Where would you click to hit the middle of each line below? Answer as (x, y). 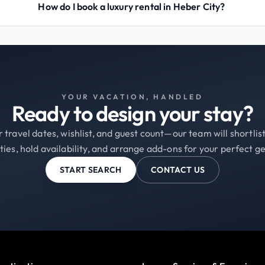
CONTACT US (178, 169)
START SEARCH (91, 169)
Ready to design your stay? (132, 113)
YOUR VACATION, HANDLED (132, 96)
